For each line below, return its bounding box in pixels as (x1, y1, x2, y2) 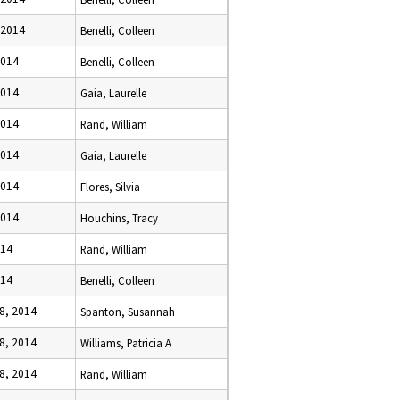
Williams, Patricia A (80, 336, 171, 350)
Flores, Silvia (80, 179, 140, 194)
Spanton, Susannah (80, 304, 175, 319)
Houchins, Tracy (80, 211, 158, 225)
